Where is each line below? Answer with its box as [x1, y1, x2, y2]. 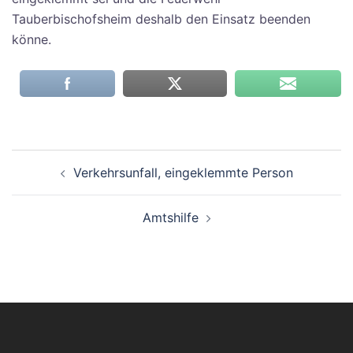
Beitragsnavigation [11, 148, 184, 172]
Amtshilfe [142, 210, 199, 226]
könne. [12, 32, 51, 48]
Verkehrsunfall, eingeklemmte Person [72, 165, 293, 181]
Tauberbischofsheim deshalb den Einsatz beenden [12, 11, 310, 28]
